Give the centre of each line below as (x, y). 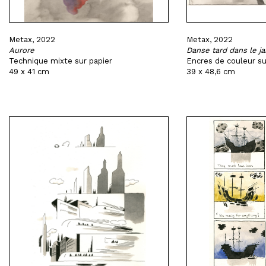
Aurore (22, 50)
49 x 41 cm (29, 72)
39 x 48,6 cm (210, 72)
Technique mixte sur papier (61, 61)
